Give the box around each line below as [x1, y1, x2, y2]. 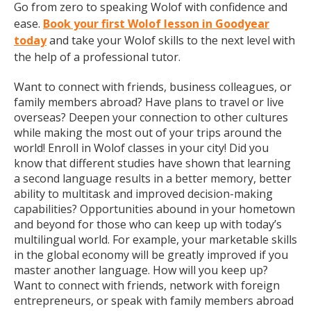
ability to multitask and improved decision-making [14, 186, 273, 201]
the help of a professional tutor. [14, 49, 180, 65]
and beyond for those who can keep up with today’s [14, 217, 282, 232]
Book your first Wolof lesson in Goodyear [43, 16, 269, 31]
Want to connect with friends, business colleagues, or [14, 79, 292, 94]
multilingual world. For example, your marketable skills [14, 232, 297, 247]
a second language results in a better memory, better [14, 171, 292, 186]
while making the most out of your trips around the [14, 125, 282, 140]
